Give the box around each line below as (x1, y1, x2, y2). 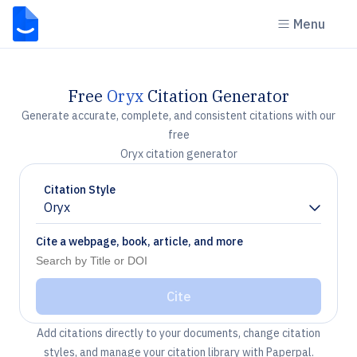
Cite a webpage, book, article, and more (36, 234, 243, 249)
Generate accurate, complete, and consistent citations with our (22, 108, 335, 123)
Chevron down (43, 206, 125, 222)
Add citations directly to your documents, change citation (37, 326, 320, 340)
